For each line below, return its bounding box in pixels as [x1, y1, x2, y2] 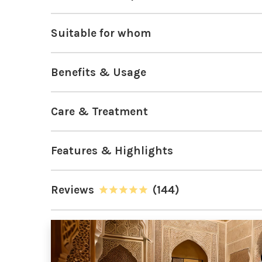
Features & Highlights [51, 143, 173, 157]
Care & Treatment [51, 104, 148, 118]
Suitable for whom [51, 26, 151, 40]
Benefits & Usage [51, 65, 146, 79]
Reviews [51, 182, 94, 196]
